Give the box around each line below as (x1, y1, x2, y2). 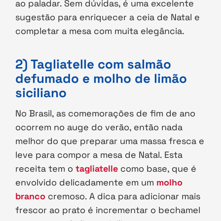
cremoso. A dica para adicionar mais (45, 190, 201, 202)
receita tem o (15, 163, 76, 175)
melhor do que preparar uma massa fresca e (15, 135, 205, 147)
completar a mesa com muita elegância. (15, 25, 187, 37)
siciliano (15, 84, 67, 102)
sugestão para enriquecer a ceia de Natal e (15, 11, 200, 23)
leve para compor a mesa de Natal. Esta (15, 149, 183, 161)
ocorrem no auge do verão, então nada (15, 121, 183, 133)
